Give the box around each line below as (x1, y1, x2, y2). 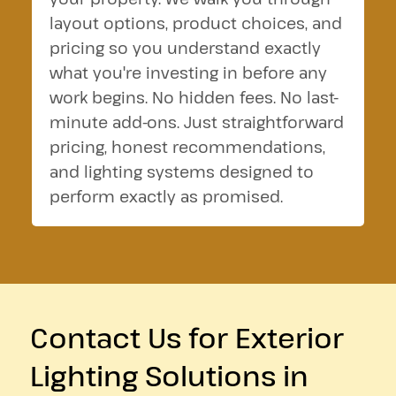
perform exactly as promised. (49, 186, 283, 207)
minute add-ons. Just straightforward (49, 111, 345, 133)
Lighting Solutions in (29, 357, 308, 394)
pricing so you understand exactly (49, 37, 321, 58)
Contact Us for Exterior (29, 319, 344, 356)
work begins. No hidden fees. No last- (49, 87, 339, 108)
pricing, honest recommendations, (49, 136, 325, 157)
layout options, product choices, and (49, 12, 342, 34)
